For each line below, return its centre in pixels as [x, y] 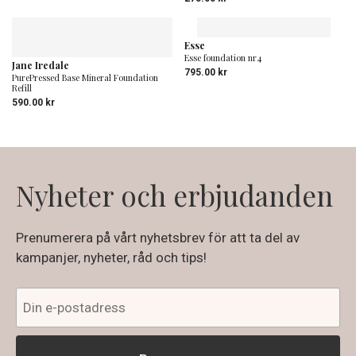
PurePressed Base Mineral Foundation [85, 77]
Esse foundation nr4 [222, 57]
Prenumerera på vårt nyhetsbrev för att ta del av [158, 237]
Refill [22, 87]
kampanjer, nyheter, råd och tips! [111, 257]
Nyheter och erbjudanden [174, 195]
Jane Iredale [41, 65]
